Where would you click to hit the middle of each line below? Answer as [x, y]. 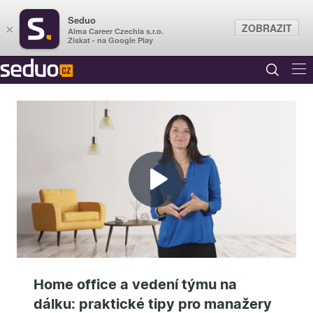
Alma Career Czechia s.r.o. [116, 31]
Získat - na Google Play [110, 40]
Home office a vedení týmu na [135, 284]
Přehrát [192, 194]
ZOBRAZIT [267, 28]
